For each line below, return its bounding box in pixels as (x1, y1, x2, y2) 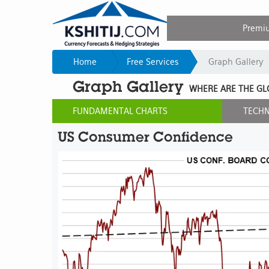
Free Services (127, 57, 178, 67)
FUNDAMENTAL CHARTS (73, 106, 168, 116)
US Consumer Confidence (57, 128, 233, 146)
